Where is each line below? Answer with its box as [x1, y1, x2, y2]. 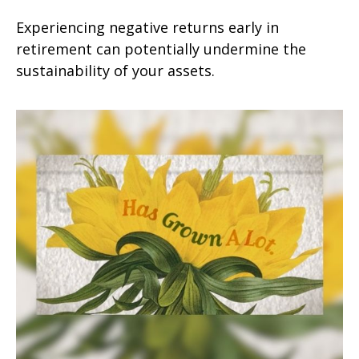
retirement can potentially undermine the [16, 38, 306, 58]
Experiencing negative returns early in [16, 17, 279, 37]
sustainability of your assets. [16, 60, 215, 80]
